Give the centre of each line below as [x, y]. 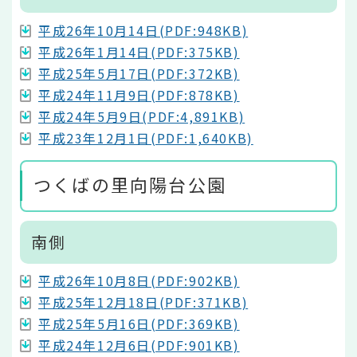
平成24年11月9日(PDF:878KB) [139, 94]
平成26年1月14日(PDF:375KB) [139, 51]
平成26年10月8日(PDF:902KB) [139, 281]
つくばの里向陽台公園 [130, 184]
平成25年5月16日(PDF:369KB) [139, 324]
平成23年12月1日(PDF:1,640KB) [146, 137]
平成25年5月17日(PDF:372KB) [139, 73]
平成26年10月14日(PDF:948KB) [143, 30]
